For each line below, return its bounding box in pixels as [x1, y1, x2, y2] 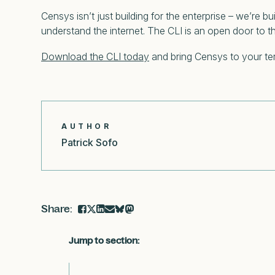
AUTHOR [61, 122, 111, 131]
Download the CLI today [41, 50, 149, 63]
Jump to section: [69, 235, 140, 247]
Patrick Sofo [61, 136, 118, 149]
